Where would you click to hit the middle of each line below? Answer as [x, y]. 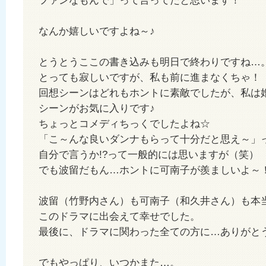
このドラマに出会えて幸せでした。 [119, 216]
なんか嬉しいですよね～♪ [97, 31]
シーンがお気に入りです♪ [97, 108]
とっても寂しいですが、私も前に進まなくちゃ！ [150, 77]
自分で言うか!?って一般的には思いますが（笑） [149, 154]
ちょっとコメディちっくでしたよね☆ [124, 123]
